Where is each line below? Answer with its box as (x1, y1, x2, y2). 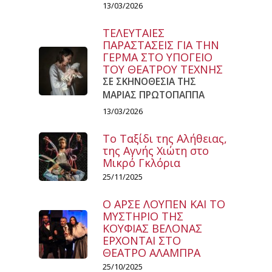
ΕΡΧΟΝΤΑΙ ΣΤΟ (103, 233, 181, 248)
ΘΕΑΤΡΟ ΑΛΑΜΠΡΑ (103, 245, 200, 260)
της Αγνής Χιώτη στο (103, 143, 209, 158)
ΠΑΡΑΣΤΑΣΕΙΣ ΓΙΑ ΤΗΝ (103, 38, 219, 53)
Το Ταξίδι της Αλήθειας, (103, 131, 227, 146)
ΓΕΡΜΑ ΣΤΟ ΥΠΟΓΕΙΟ (103, 50, 212, 65)
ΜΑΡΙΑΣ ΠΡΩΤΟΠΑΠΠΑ (103, 89, 205, 102)
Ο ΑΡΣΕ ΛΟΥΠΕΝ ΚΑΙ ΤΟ (103, 197, 225, 212)
